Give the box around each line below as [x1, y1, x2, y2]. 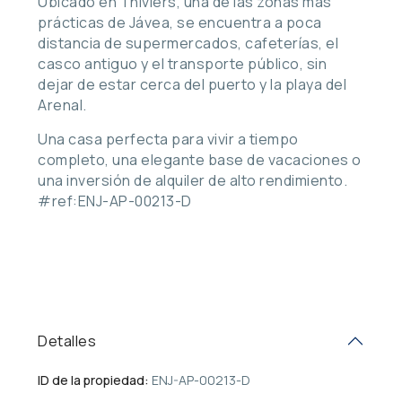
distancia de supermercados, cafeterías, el [38, 32, 338, 53]
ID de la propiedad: [38, 371, 149, 389]
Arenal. [38, 94, 87, 115]
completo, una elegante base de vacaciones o [38, 149, 362, 170]
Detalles [38, 330, 96, 351]
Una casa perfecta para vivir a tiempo [38, 128, 299, 149]
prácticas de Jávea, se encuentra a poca [38, 12, 322, 32]
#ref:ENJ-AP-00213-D [38, 190, 192, 211]
